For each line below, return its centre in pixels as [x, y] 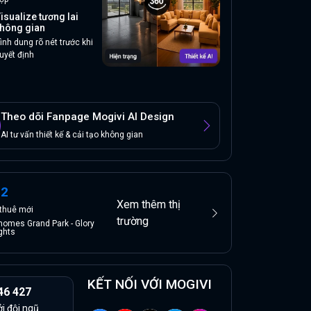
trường [133, 221]
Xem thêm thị [149, 204]
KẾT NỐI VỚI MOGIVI [150, 285]
